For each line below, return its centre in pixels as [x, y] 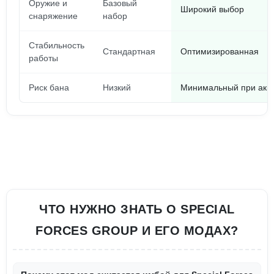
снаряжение [53, 16]
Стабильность [57, 45]
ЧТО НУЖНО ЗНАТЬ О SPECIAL [137, 209]
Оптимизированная [220, 51]
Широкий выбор [212, 9]
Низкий [117, 87]
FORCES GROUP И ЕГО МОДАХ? [137, 231]
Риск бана [49, 87]
